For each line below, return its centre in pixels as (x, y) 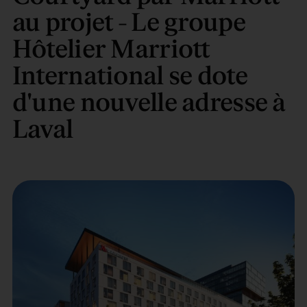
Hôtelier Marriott (111, 50)
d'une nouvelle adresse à (149, 103)
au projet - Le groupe (128, 23)
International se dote (130, 77)
